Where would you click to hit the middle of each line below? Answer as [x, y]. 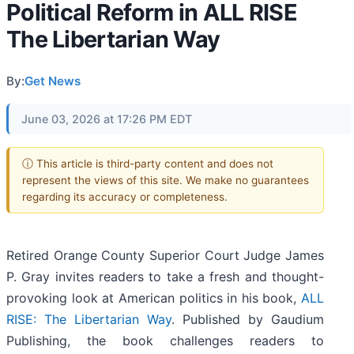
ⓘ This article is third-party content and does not [148, 163]
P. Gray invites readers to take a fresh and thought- [165, 277]
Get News [53, 81]
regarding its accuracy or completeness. [125, 196]
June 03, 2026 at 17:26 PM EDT [107, 119]
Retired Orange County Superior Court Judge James [165, 256]
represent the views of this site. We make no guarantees [166, 180]
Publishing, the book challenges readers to [165, 341]
